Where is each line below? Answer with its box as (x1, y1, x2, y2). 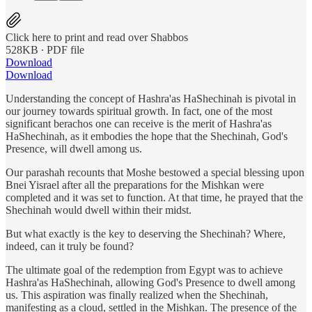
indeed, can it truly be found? (6, 240, 134, 252)
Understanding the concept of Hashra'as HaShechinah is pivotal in (6, 92, 296, 104)
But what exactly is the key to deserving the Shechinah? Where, (6, 227, 286, 240)
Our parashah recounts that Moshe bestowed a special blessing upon (6, 166, 304, 178)
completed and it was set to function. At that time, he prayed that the (6, 191, 303, 203)
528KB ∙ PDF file (6, 43, 84, 56)
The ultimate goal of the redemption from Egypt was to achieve (6, 263, 283, 276)
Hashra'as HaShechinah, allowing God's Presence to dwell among (6, 276, 295, 288)
